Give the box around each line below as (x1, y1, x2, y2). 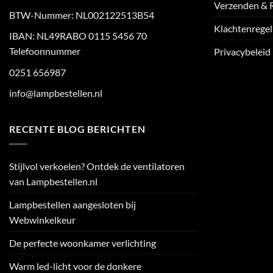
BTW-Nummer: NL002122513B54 (9, 9, 154, 21)
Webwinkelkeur (9, 213, 76, 225)
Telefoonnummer (9, 45, 80, 57)
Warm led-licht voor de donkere (9, 260, 141, 272)
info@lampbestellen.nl (9, 87, 102, 99)
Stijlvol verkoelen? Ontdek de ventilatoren (9, 160, 185, 172)
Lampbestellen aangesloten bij (9, 198, 136, 210)
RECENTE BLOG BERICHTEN (9, 122, 146, 135)
